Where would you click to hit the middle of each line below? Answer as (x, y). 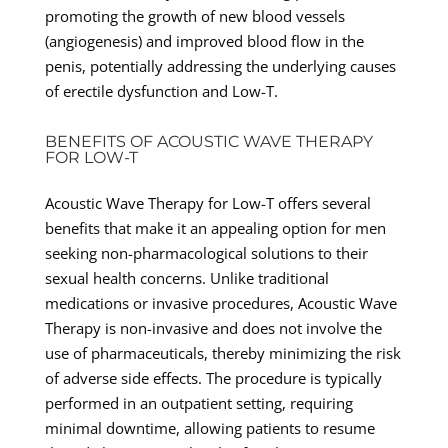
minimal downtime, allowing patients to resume (209, 427)
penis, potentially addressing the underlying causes (220, 65)
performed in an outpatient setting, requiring (198, 402)
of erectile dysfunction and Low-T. (161, 90)
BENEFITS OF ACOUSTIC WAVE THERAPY (208, 141)
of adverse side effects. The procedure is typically (213, 377)
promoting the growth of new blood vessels (194, 15)
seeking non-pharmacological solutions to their (206, 252)
